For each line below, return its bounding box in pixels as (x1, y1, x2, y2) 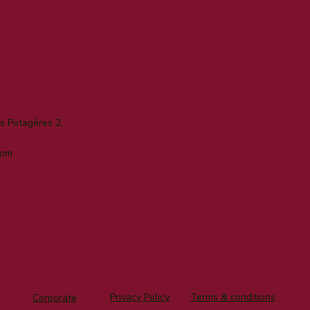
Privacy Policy (110, 291, 170, 304)
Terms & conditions (190, 291, 275, 304)
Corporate (32, 291, 77, 304)
